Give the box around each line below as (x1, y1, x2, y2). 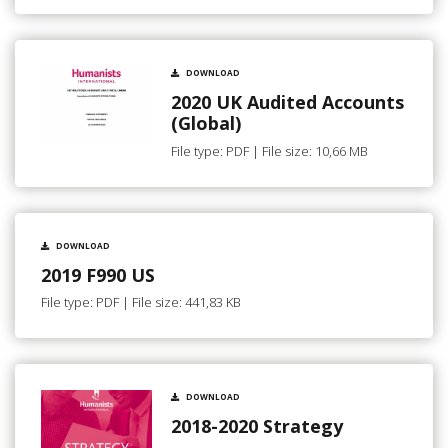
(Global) (171, 111, 241, 136)
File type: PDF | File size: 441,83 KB (41, 293, 241, 312)
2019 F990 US (41, 262, 155, 287)
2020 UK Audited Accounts (171, 90, 404, 115)
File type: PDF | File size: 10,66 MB (171, 141, 368, 160)
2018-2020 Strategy (171, 414, 343, 439)
